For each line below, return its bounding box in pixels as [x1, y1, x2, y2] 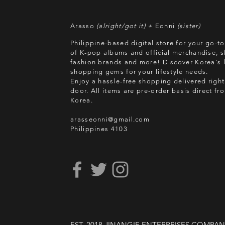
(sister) [175, 22, 201, 30]
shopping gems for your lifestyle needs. [70, 68, 208, 75]
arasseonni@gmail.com [70, 116, 150, 123]
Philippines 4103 [70, 125, 128, 133]
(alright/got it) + [94, 22, 155, 30]
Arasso [70, 22, 94, 30]
